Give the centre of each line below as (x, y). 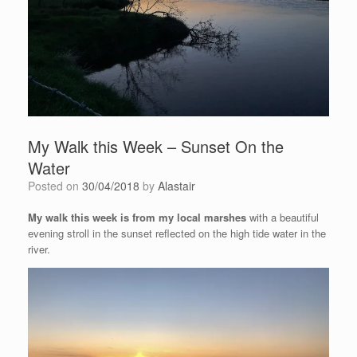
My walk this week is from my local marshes (137, 217)
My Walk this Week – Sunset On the (156, 146)
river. (39, 249)
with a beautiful (282, 217)
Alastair (177, 185)
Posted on (59, 185)
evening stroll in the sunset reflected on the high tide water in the (177, 233)
